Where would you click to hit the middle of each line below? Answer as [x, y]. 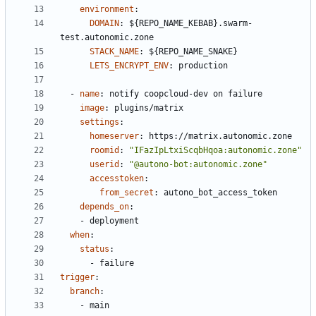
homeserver [114, 136]
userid [104, 165]
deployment [114, 221]
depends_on [104, 207]
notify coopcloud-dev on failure [186, 94]
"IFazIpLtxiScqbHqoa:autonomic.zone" [215, 151]
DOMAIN [104, 24]
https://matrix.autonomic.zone [220, 136]
